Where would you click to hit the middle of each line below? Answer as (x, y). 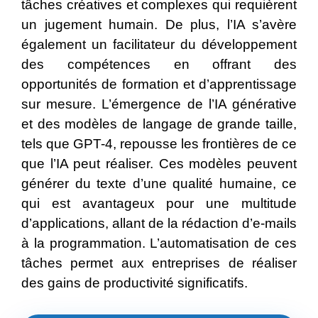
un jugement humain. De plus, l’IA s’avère (159, 25)
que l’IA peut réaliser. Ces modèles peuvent (159, 164)
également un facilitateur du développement (159, 45)
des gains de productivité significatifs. (135, 283)
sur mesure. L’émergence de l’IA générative (159, 104)
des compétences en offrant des (159, 65)
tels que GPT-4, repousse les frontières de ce (159, 144)
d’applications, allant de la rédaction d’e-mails (159, 224)
